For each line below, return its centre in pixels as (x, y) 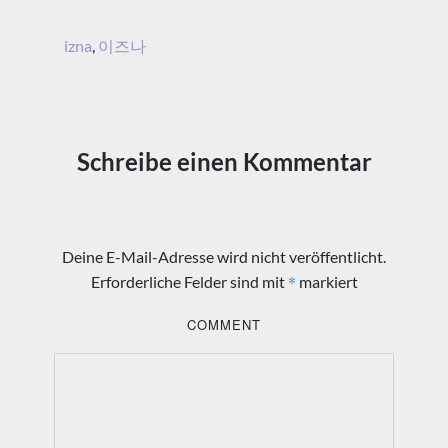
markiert (326, 281)
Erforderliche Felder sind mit (189, 281)
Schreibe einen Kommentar (224, 161)
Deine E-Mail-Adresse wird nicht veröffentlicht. (224, 256)
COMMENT (224, 324)
